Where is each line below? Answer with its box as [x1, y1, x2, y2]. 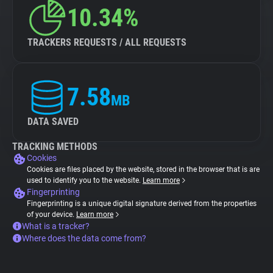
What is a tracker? [22, 221, 90, 231]
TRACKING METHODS [12, 141, 97, 152]
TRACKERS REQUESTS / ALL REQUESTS [27, 37, 186, 48]
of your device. [27, 210, 76, 219]
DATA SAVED [27, 116, 79, 127]
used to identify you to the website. [27, 176, 143, 185]
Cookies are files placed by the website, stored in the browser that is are [27, 165, 260, 174]
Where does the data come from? [22, 233, 146, 243]
